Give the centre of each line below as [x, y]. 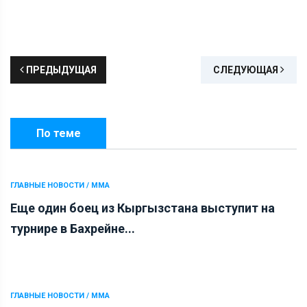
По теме [58, 133]
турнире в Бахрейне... [73, 228]
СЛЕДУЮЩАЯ [247, 70]
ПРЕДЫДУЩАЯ [60, 70]
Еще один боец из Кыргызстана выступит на [143, 208]
